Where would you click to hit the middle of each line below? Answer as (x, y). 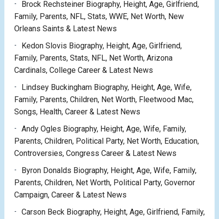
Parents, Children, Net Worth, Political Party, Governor (104, 183)
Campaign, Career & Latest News (70, 195)
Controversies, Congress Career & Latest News (95, 153)
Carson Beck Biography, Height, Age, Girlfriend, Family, (113, 212)
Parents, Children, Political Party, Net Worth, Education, (106, 141)
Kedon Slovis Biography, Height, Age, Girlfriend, (101, 46)
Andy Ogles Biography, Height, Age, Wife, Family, (104, 129)
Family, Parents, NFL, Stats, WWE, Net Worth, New (99, 17)
